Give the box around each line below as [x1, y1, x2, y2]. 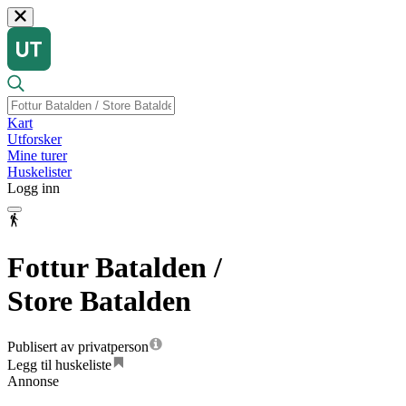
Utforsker [7, 131, 62, 148]
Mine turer [7, 148, 67, 164]
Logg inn [7, 180, 60, 197]
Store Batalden [7, 284, 191, 317]
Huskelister [7, 164, 72, 180]
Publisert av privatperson [7, 339, 149, 355]
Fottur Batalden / [7, 250, 222, 284]
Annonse [7, 373, 59, 390]
